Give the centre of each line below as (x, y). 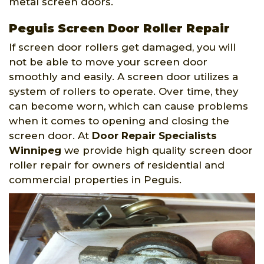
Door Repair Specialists (154, 135)
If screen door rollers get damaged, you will (122, 47)
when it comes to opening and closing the (119, 121)
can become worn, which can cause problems (128, 106)
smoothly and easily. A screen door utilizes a (123, 76)
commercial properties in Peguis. (95, 179)
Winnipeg (35, 150)
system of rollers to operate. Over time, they (124, 91)
